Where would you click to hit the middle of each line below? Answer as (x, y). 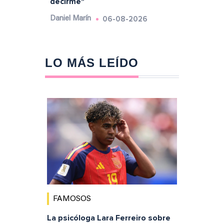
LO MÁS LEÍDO (91, 62)
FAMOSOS (72, 199)
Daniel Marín (70, 18)
